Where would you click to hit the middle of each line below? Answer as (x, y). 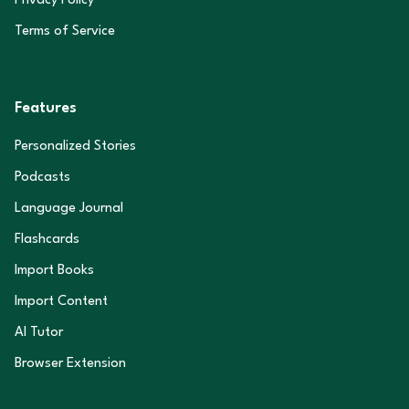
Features (46, 108)
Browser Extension (70, 364)
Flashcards (47, 240)
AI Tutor (39, 333)
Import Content (61, 302)
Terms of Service (65, 31)
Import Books (54, 271)
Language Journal (69, 209)
